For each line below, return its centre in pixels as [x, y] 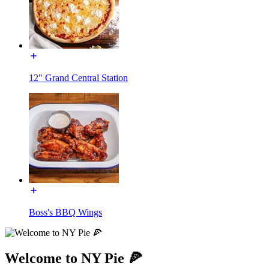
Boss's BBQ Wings [65, 212]
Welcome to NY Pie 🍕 [74, 258]
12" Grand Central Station [78, 77]
